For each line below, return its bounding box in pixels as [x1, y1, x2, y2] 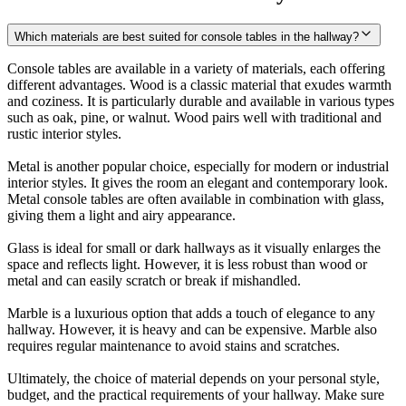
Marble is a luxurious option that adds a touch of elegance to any [7, 304, 375, 321]
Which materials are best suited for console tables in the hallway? [14, 29, 359, 43]
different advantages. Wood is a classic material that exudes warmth [7, 76, 391, 92]
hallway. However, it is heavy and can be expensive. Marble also [7, 321, 377, 337]
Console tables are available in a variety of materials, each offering [7, 60, 385, 76]
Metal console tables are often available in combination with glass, [7, 190, 384, 207]
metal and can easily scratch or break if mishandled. [7, 272, 301, 288]
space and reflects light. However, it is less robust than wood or [7, 256, 367, 272]
